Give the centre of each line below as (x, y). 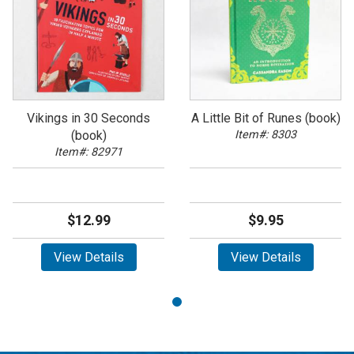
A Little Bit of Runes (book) (265, 118)
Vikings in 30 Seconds (88, 118)
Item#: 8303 (265, 135)
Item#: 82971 (88, 152)
